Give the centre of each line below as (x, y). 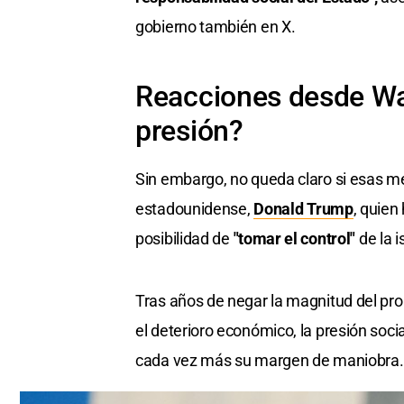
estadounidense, (195, 209)
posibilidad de (184, 239)
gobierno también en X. (216, 27)
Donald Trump (303, 209)
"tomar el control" (296, 239)
